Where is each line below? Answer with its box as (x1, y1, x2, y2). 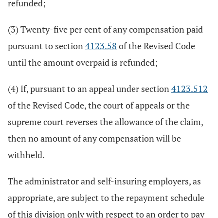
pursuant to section (8, 40, 85, 52)
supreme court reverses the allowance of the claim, (8, 116, 203, 127)
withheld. (8, 149, 45, 161)
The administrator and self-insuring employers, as (8, 175, 201, 187)
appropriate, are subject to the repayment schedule (8, 192, 204, 203)
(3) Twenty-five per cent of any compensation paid (8, 23, 203, 35)
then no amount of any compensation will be (8, 132, 181, 144)
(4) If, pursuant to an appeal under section (8, 83, 171, 94)
